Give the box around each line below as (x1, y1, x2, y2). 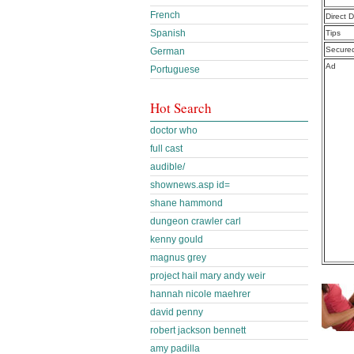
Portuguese (150, 64, 200, 75)
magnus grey (150, 252, 206, 263)
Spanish (150, 28, 186, 39)
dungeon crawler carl (150, 216, 241, 227)
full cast (150, 143, 183, 154)
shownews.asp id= (150, 179, 230, 190)
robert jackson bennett (150, 325, 246, 336)
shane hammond (150, 198, 223, 209)
